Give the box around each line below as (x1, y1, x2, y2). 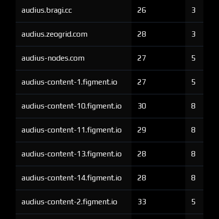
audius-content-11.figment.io (22, 125, 122, 134)
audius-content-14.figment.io (22, 173, 122, 182)
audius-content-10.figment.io (22, 101, 122, 110)
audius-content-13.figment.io (22, 149, 122, 158)
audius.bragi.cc (22, 5, 72, 15)
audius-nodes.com (22, 53, 85, 63)
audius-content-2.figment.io (22, 197, 117, 206)
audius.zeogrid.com (22, 29, 88, 39)
